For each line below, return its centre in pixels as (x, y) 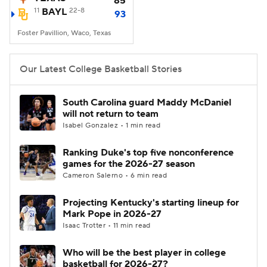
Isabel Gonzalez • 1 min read (112, 125)
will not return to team (111, 114)
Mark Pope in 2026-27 (112, 214)
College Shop (70, 114)
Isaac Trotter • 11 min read (107, 226)
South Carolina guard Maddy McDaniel (147, 103)
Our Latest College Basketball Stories (101, 69)
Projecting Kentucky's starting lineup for (151, 203)
